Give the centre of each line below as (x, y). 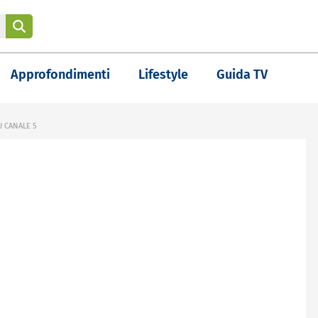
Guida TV (242, 75)
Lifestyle (163, 75)
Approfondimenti (60, 75)
